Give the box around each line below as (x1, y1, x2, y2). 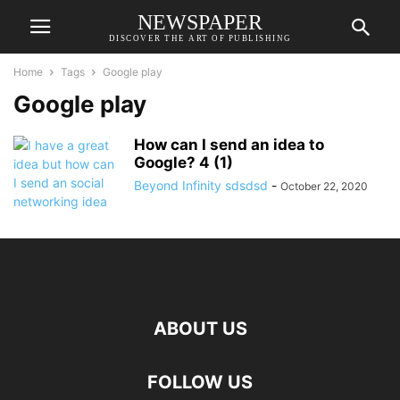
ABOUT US (153, 318, 247, 339)
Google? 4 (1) (134, 154, 233, 171)
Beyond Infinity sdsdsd (134, 178, 268, 193)
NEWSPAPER (137, 10, 262, 34)
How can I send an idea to (134, 136, 324, 154)
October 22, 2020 (280, 179, 368, 193)
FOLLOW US (147, 371, 253, 393)
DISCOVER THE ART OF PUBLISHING (108, 33, 292, 43)
